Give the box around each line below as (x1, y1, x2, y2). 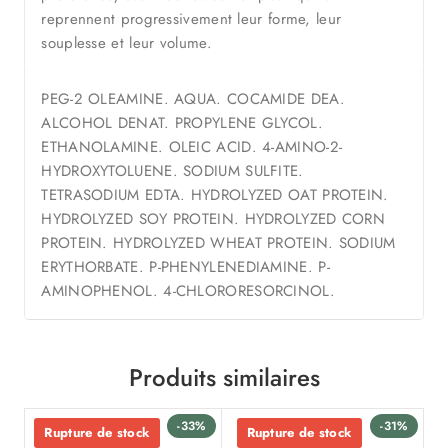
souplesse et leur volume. (41, 32, 212, 55)
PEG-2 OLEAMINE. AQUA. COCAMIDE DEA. (41, 88, 345, 111)
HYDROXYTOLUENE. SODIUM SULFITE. (41, 160, 304, 183)
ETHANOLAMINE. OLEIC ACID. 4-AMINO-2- (41, 136, 343, 159)
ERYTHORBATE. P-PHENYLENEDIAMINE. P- (41, 256, 330, 279)
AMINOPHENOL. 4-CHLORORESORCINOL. (41, 280, 335, 303)
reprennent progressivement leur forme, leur (41, 8, 342, 31)
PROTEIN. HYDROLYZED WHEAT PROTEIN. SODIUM (41, 232, 396, 255)
